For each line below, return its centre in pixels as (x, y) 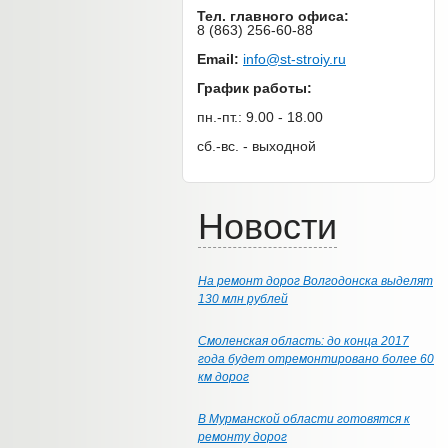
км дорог (223, 377)
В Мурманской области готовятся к (304, 419)
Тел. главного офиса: (273, 16)
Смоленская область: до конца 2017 (303, 341)
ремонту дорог (242, 437)
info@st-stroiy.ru (294, 59)
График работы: (254, 88)
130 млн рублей (243, 299)
